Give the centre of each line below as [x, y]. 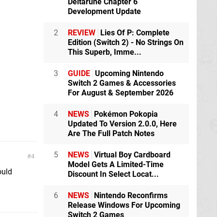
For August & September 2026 [121, 93]
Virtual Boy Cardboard [131, 155]
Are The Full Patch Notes [111, 134]
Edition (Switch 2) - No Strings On [126, 43]
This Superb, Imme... [105, 52]
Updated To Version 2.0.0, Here [122, 124]
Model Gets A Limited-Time [116, 165]
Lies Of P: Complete [134, 33]
